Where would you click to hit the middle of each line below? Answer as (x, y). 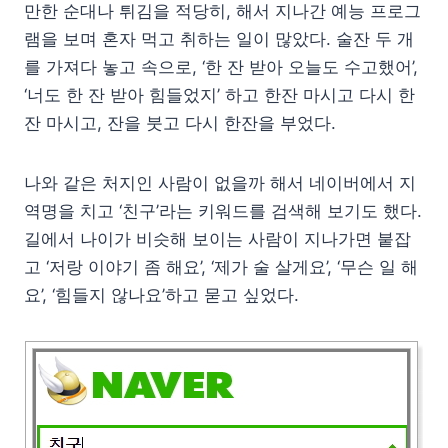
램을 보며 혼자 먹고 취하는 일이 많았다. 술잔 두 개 (219, 38)
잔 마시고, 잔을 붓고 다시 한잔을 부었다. (180, 122)
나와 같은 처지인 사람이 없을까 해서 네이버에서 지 (220, 182)
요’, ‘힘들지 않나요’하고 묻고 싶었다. (161, 294)
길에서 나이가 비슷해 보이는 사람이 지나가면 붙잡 (217, 238)
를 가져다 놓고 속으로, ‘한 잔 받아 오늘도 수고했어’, (221, 66)
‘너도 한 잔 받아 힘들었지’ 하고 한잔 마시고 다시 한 (219, 94)
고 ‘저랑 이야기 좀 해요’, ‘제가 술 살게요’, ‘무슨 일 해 (221, 266)
